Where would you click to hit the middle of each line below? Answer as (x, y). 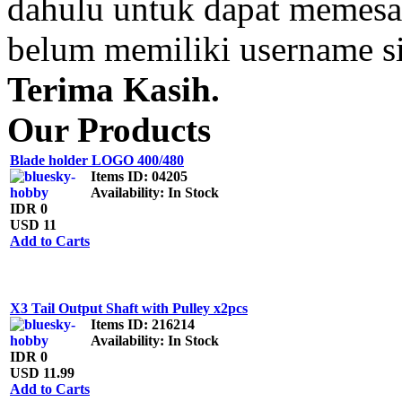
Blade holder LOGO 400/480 (97, 160)
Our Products (109, 130)
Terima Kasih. (114, 89)
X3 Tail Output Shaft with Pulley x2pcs (129, 308)
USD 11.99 (42, 373)
